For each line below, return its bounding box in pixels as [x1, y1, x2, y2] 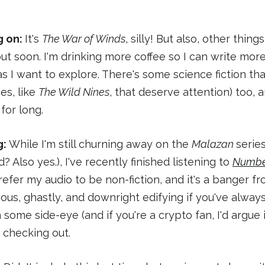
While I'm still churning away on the [9, 138, 192, 150]
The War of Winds [42, 33, 125, 45]
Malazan [192, 138, 236, 150]
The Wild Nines [38, 86, 109, 98]
